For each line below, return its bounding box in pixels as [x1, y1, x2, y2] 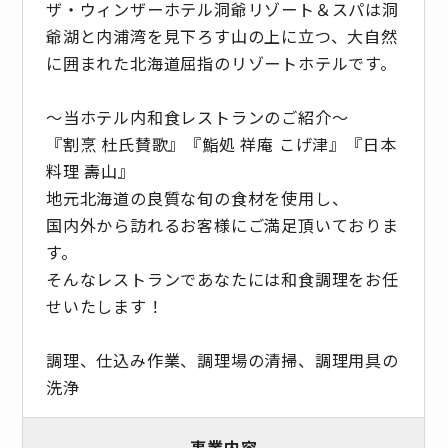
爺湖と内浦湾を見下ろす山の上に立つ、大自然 [45, 23, 398, 48]
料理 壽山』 [45, 158, 135, 183]
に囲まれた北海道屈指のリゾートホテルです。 [45, 50, 397, 75]
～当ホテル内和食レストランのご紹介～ [45, 104, 349, 129]
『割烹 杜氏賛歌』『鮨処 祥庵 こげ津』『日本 [45, 131, 397, 156]
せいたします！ [45, 293, 164, 318]
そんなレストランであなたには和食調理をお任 [45, 266, 399, 291]
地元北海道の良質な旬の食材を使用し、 [45, 185, 349, 210]
